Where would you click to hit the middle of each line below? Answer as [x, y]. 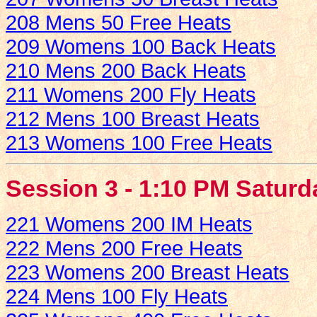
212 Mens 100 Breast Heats [133, 119]
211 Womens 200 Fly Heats [131, 95]
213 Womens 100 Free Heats [139, 143]
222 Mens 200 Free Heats [124, 248]
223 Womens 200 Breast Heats [148, 272]
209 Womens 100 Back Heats [141, 47]
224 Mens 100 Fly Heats [117, 296]
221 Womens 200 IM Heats [129, 224]
